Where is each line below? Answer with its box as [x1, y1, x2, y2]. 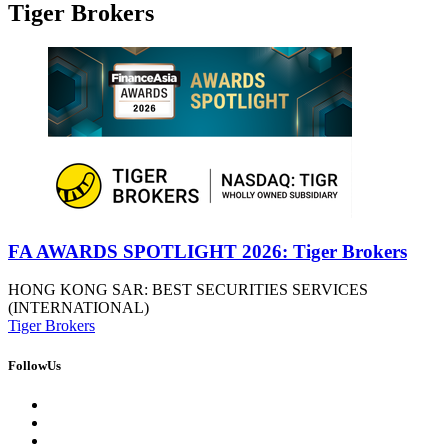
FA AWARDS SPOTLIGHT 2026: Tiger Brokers [8, 240, 407, 262]
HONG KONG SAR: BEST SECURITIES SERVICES [8, 281, 368, 299]
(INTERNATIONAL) [8, 299, 149, 317]
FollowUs [8, 357, 61, 373]
